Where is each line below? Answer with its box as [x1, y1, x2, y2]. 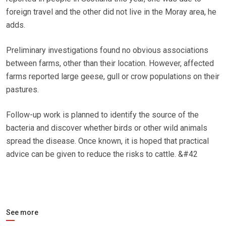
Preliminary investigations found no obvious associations [6, 45, 208, 55]
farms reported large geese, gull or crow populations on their [6, 72, 219, 82]
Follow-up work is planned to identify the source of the [6, 110, 199, 120]
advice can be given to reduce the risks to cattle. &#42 [6, 149, 198, 159]
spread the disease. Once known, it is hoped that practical [6, 136, 209, 146]
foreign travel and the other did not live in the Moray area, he [6, 7, 216, 17]
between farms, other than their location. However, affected [6, 59, 214, 69]
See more [6, 208, 38, 217]
